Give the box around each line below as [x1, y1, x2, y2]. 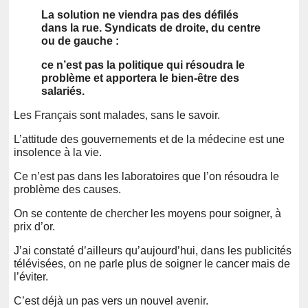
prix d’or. [14, 220, 55, 232]
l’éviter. [14, 270, 48, 283]
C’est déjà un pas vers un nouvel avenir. [14, 294, 208, 307]
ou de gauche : [41, 34, 119, 47]
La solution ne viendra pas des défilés [41, 8, 239, 21]
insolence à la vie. [14, 146, 102, 158]
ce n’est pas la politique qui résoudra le [41, 58, 245, 71]
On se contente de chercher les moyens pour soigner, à [14, 207, 281, 219]
